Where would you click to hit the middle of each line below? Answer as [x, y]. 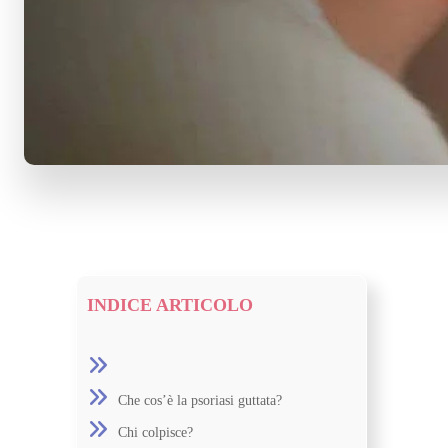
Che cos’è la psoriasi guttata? [200, 399]
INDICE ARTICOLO [170, 305]
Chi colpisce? [155, 431]
